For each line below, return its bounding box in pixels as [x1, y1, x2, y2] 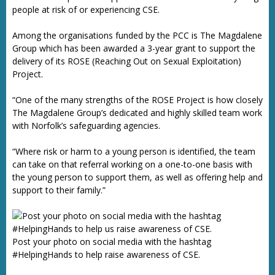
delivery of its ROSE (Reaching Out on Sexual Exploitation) [12, 55, 241, 67]
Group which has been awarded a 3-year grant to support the [12, 42, 255, 54]
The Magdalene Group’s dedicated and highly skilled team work [12, 107, 262, 118]
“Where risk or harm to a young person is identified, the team [12, 145, 255, 157]
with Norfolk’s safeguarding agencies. [12, 120, 160, 131]
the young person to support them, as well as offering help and [12, 171, 263, 183]
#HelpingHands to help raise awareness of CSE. [12, 249, 200, 260]
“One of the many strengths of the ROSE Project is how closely [12, 94, 263, 106]
